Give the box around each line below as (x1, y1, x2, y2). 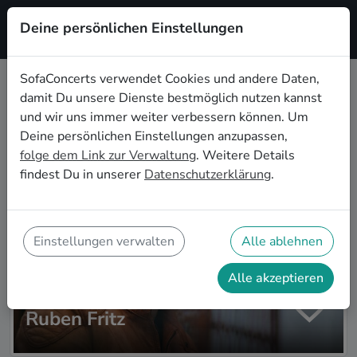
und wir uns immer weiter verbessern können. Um (20, 108, 308, 126)
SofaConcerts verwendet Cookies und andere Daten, (20, 70, 320, 88)
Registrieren (170, 21, 241, 38)
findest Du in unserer (20, 166, 144, 183)
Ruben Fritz (25, 306, 125, 331)
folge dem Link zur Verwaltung (20, 147, 196, 164)
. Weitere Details (196, 147, 295, 164)
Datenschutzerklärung (144, 166, 271, 183)
